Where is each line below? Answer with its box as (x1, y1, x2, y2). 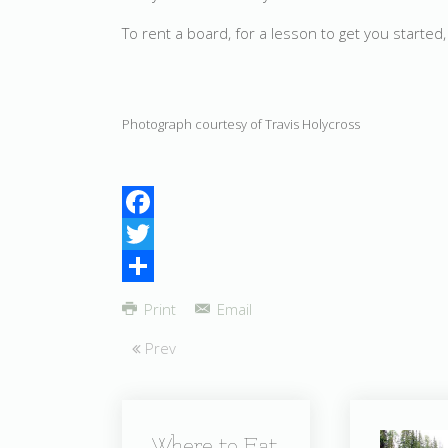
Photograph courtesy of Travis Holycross (122, 114, 360, 133)
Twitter (122, 256, 168, 276)
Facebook (122, 224, 187, 244)
